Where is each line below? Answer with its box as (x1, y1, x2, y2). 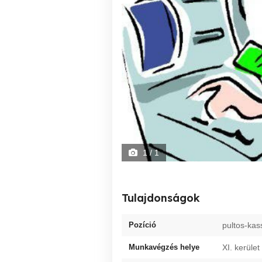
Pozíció (129, 220, 156, 229)
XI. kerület (222, 243, 260, 252)
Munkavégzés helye (129, 243, 199, 251)
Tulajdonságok (122, 191, 200, 205)
